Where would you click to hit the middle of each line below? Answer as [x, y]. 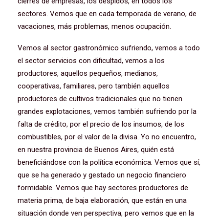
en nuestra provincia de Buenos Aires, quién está [96, 150]
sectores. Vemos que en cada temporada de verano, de [107, 14]
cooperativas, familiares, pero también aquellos [94, 86]
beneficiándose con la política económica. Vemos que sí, [109, 162]
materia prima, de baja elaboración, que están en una [102, 200]
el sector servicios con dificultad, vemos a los [91, 61]
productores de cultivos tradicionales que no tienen [100, 99]
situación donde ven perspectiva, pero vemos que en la [106, 213]
